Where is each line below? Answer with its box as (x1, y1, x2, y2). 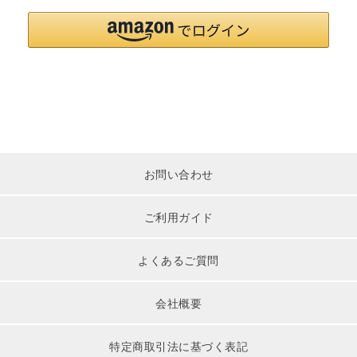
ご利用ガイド (143, 209, 214, 225)
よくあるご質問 (138, 252, 219, 268)
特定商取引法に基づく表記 (109, 338, 248, 354)
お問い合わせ (143, 166, 214, 182)
